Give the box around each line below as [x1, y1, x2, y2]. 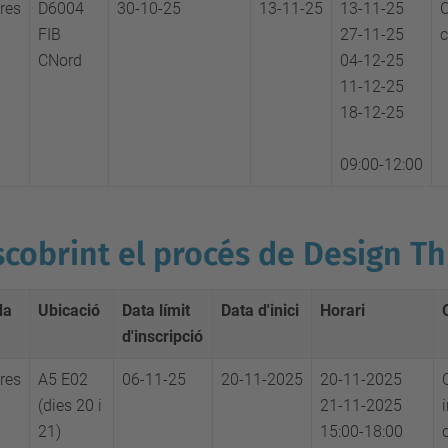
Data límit [122, 301, 190, 320]
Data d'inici [221, 301, 299, 320]
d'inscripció [122, 327, 203, 346]
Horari [320, 301, 365, 320]
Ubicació [38, 301, 100, 320]
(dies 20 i [38, 396, 102, 415]
